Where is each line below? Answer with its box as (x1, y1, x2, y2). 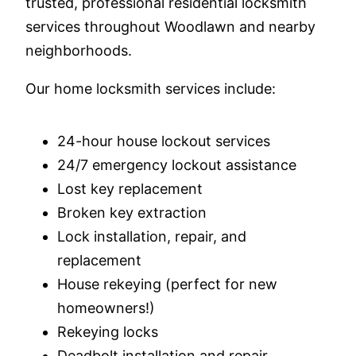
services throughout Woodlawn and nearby (25, 18, 315, 36)
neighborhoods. (25, 42, 132, 60)
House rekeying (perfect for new (57, 276, 277, 293)
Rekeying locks (57, 323, 158, 341)
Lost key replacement (57, 180, 203, 198)
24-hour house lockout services (57, 133, 270, 150)
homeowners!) (57, 300, 155, 317)
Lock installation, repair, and (57, 228, 246, 246)
